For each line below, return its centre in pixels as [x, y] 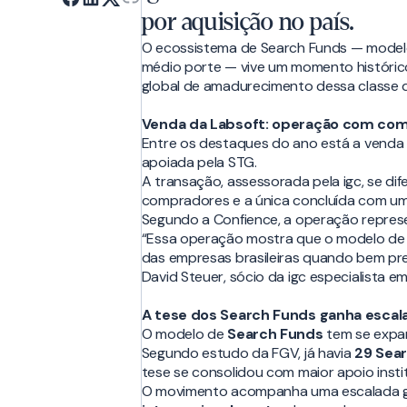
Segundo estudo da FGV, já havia [248, 353]
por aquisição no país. [248, 23]
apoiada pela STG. [199, 163]
